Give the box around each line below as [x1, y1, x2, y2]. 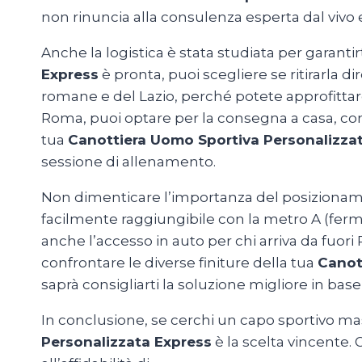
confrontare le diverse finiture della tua [41, 255, 318, 271]
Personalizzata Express [41, 334, 212, 351]
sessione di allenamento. [41, 154, 216, 170]
